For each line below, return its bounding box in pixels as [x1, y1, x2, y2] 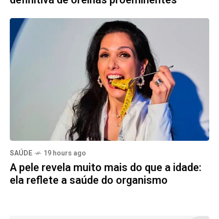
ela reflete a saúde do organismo [10, 172, 168, 188]
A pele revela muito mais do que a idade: [10, 159, 201, 175]
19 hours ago [44, 148, 86, 158]
